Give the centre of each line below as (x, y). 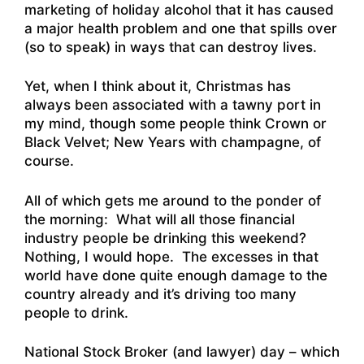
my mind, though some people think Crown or (175, 124)
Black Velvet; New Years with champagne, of (173, 143)
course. (49, 161)
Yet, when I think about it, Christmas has (158, 87)
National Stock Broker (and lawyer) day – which (182, 352)
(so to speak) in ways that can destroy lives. (171, 47)
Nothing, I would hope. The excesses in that (171, 256)
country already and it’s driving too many (160, 294)
